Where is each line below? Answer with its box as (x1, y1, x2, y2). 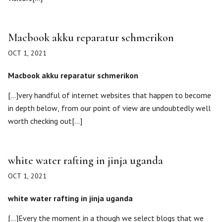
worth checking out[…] (8, 116, 82, 126)
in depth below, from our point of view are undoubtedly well (8, 103, 211, 113)
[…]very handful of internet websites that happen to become (8, 90, 211, 100)
